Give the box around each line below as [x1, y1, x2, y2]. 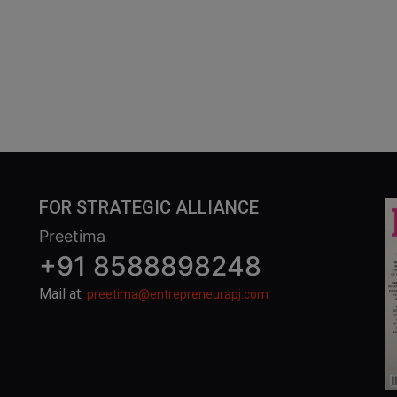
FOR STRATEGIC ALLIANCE [39, 197, 259, 218]
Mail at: [39, 285, 87, 302]
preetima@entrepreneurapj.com [87, 287, 269, 301]
